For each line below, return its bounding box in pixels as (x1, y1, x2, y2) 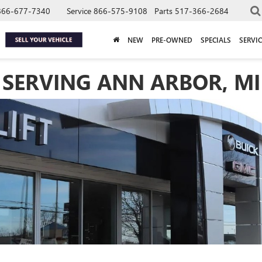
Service (67, 5, 91, 16)
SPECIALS (201, 35, 231, 44)
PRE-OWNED (151, 35, 192, 44)
